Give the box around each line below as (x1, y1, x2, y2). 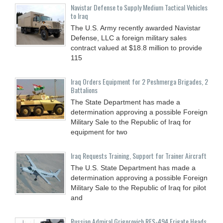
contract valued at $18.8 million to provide (71, 43, 202, 52)
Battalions (71, 84, 98, 95)
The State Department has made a (71, 98, 180, 106)
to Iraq (71, 10, 88, 21)
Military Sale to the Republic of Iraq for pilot (71, 183, 206, 192)
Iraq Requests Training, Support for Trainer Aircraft (71, 150, 207, 161)
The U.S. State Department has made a (71, 163, 196, 172)
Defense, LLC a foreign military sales (71, 33, 187, 42)
